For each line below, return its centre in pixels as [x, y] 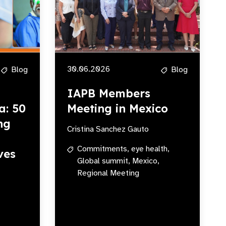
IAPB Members [109, 93]
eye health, [150, 149]
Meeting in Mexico [118, 108]
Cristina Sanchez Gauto [108, 129]
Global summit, [104, 161]
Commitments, [103, 149]
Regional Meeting [108, 173]
